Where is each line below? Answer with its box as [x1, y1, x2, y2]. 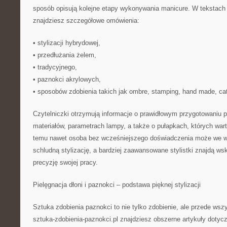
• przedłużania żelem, [33, 51, 96, 59]
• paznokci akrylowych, [33, 75, 101, 83]
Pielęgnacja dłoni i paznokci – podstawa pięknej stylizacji [33, 181, 201, 188]
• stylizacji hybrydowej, [33, 39, 100, 47]
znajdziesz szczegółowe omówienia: [33, 17, 139, 24]
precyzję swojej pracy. [33, 159, 98, 166]
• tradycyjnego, [33, 63, 77, 71]
